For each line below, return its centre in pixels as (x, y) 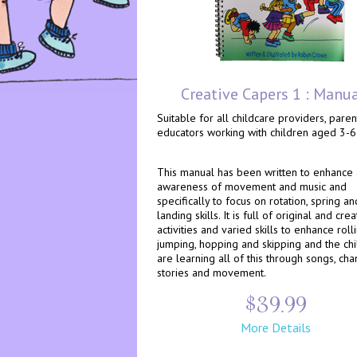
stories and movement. (212, 273)
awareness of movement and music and (252, 186)
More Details (275, 328)
